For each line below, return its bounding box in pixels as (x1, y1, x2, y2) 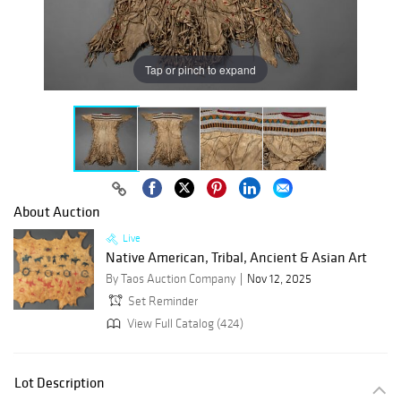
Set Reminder (128, 294, 198, 310)
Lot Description (14, 373, 105, 392)
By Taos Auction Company (106, 271, 235, 287)
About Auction (13, 202, 100, 221)
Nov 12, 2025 (247, 271, 311, 287)
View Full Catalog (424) (124, 315, 243, 331)
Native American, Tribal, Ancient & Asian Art (106, 248, 367, 267)
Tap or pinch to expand (145, 61, 256, 77)
